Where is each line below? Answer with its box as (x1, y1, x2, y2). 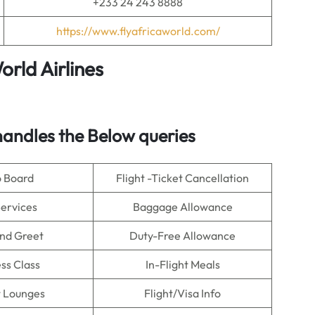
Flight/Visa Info (144, 286, 221, 300)
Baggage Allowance (132, 200, 233, 214)
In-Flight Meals (145, 257, 220, 271)
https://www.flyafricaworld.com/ (56, 24, 220, 38)
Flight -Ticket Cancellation (116, 171, 249, 185)
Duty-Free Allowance (129, 229, 236, 243)
